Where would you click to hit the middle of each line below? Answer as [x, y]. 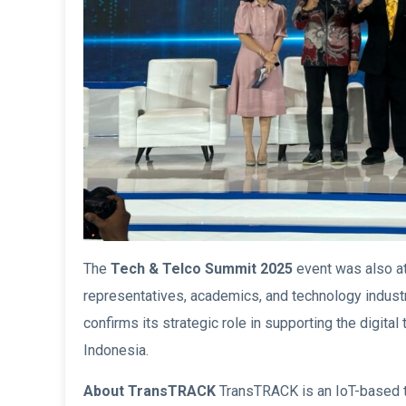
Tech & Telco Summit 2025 [202, 268]
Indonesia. [116, 350]
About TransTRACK [150, 391]
